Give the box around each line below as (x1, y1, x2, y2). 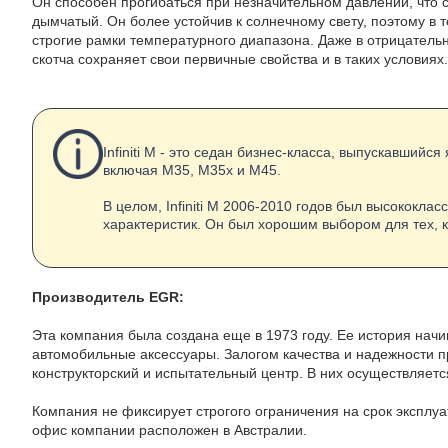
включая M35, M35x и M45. (103, 162, 281, 178)
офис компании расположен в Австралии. (32, 422, 307, 438)
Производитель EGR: (32, 289, 184, 305)
